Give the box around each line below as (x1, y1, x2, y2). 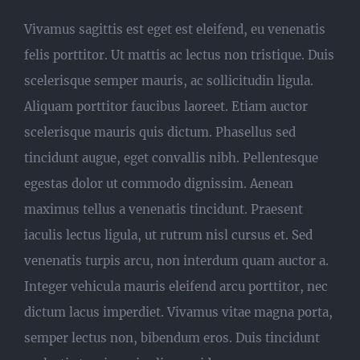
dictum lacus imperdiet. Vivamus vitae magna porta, (24, 305, 333, 320)
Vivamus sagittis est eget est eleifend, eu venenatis (24, 22, 325, 37)
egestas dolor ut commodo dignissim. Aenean (24, 176, 293, 191)
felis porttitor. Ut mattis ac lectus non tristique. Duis (24, 47, 334, 63)
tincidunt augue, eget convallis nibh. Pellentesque (24, 150, 318, 166)
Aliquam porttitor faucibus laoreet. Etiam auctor (24, 99, 308, 114)
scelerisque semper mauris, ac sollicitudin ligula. (24, 73, 313, 88)
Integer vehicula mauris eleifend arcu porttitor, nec (24, 279, 328, 294)
